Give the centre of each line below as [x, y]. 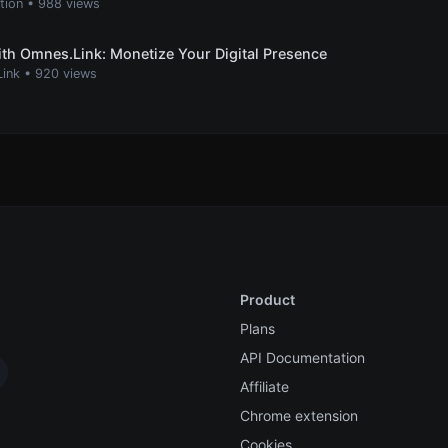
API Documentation [302, 357]
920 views [66, 73]
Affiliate [264, 386]
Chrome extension [299, 415]
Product [267, 299]
